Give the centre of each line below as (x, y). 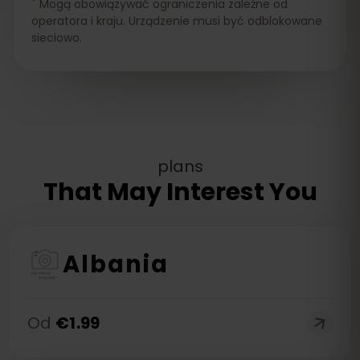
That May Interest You (180, 192)
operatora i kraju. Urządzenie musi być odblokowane (177, 21)
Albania (116, 264)
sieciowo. (57, 38)
